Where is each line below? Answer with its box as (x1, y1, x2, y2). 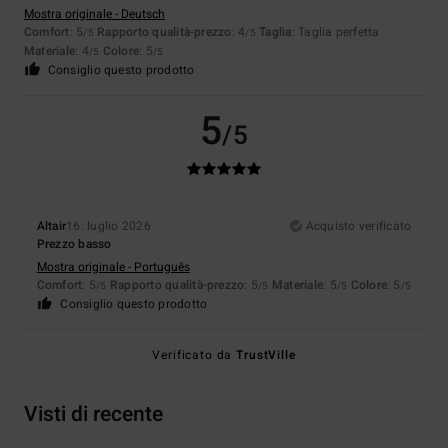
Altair (36, 217, 67, 236)
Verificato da (152, 346, 237, 365)
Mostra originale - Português (36, 258, 190, 277)
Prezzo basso (36, 235, 112, 254)
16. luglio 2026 (66, 217, 151, 236)
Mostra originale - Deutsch (24, 5, 165, 24)
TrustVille (236, 346, 296, 365)
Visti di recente (24, 399, 163, 431)
